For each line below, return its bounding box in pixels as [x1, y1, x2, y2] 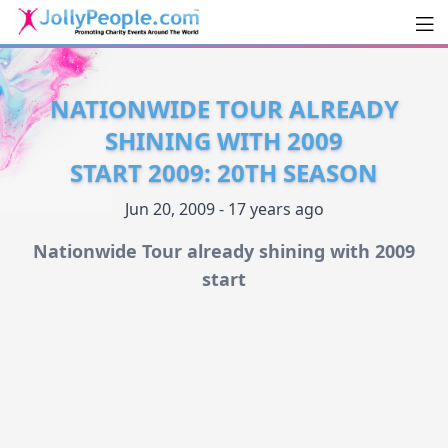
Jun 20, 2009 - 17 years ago [124, 198, 324, 221]
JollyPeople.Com [14, 40, 228, 73]
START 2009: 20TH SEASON [70, 156, 378, 190]
